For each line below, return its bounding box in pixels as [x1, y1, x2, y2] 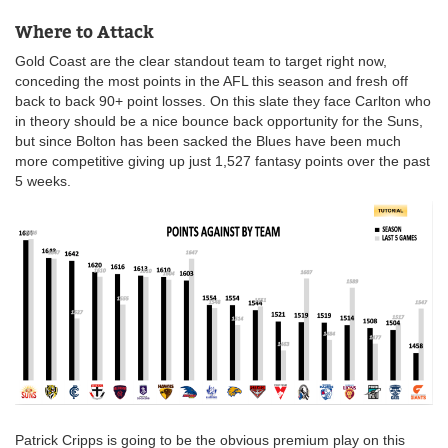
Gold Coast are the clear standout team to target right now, [15, 52, 387, 69]
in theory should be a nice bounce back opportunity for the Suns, [15, 112, 423, 129]
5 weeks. [15, 172, 71, 189]
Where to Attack [15, 21, 154, 42]
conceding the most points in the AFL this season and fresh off [15, 72, 408, 89]
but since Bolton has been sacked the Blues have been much [15, 132, 401, 149]
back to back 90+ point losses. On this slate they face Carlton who [15, 92, 431, 109]
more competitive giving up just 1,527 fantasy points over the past [15, 152, 430, 169]
